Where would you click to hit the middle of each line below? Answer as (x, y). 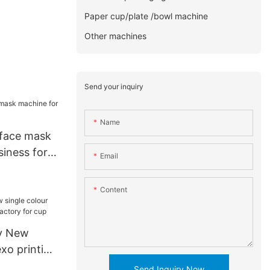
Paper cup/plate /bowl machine (146, 16)
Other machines (116, 36)
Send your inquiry (114, 86)
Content (114, 190)
